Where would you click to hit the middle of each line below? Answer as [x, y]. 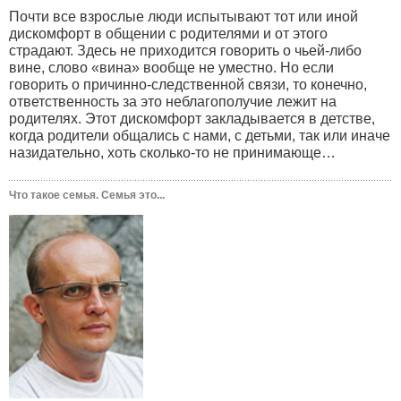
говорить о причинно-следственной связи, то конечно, [188, 84]
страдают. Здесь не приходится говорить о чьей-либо [185, 50]
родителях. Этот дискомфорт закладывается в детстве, [192, 118]
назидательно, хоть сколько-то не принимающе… [172, 152]
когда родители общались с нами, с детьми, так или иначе [200, 135]
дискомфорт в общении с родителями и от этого [168, 33]
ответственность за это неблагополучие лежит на [173, 101]
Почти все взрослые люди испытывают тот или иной [183, 16]
